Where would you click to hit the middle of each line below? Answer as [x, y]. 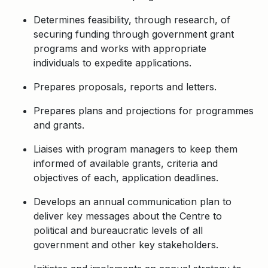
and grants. [59, 125]
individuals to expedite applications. [112, 63]
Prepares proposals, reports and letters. [128, 87]
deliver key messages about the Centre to [128, 216]
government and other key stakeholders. [126, 245]
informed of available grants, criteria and [126, 163]
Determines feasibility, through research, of [132, 20]
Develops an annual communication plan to [133, 202]
